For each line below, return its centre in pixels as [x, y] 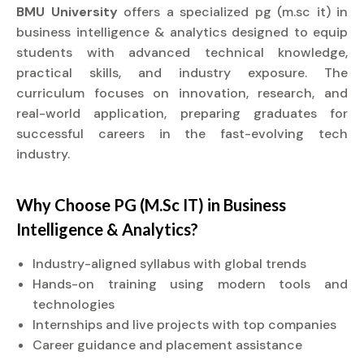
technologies [74, 304]
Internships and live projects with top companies [184, 325]
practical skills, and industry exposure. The [182, 73]
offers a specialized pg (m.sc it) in [236, 12]
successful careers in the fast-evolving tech [182, 134]
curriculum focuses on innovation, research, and [182, 93]
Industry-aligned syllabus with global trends [169, 264]
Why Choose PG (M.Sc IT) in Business [151, 205]
